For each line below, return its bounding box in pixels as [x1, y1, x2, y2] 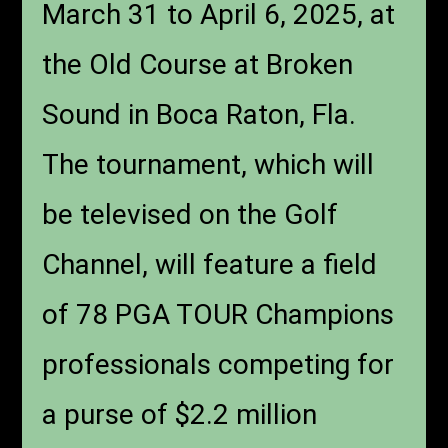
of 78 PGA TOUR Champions [42, 297, 395, 331]
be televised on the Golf [42, 197, 339, 231]
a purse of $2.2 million [42, 397, 318, 431]
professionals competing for [42, 347, 395, 381]
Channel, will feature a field [42, 247, 378, 281]
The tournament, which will [42, 147, 375, 181]
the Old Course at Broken [42, 47, 354, 81]
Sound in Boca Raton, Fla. [42, 97, 357, 131]
